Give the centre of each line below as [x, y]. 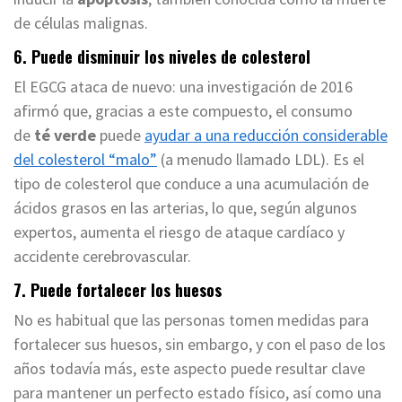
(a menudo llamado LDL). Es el [261, 160]
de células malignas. [81, 23]
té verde [65, 135]
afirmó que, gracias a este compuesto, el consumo [183, 111]
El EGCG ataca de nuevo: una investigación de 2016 [183, 87]
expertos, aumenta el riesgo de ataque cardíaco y [179, 232]
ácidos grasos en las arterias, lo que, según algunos [185, 208]
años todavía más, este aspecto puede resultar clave [189, 369]
